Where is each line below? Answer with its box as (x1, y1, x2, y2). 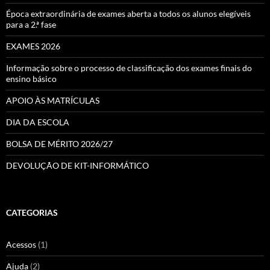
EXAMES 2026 (6, 41, 60, 52)
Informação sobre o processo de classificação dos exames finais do (6, 63, 252, 74)
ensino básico (6, 74, 57, 84)
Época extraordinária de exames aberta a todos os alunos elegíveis (6, 8, 251, 19)
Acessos (6, 239, 36, 250)
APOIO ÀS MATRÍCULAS (6, 95, 99, 106)
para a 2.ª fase (6, 19, 56, 30)
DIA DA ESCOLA (6, 117, 69, 128)
